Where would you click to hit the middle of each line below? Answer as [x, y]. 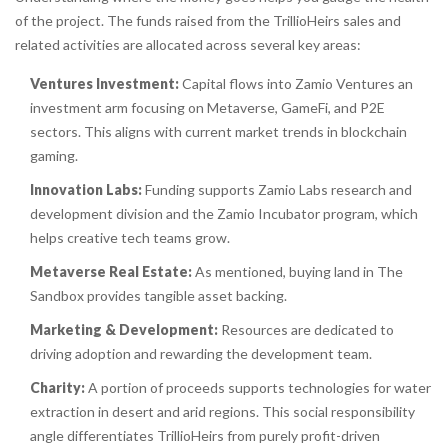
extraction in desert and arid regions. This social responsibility [222, 412]
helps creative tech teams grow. [130, 238]
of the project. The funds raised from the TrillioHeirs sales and [208, 21]
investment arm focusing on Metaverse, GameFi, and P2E [207, 108]
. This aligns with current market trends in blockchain [242, 132]
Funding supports [200, 190]
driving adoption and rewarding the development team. [201, 354]
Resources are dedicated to [306, 330]
